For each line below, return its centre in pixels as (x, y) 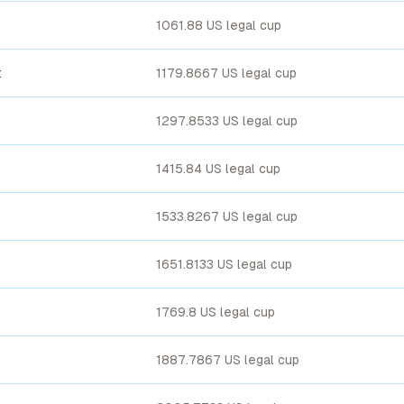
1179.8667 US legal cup (226, 73)
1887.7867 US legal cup (228, 360)
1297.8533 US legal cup (227, 121)
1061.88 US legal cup (219, 25)
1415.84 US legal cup (218, 169)
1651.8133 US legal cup (224, 264)
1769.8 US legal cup (216, 312)
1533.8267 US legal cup (227, 216)
